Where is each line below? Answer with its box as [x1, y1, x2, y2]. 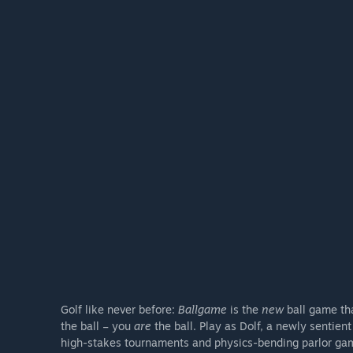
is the [227, 303, 262, 317]
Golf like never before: [61, 303, 178, 317]
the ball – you [61, 319, 134, 333]
